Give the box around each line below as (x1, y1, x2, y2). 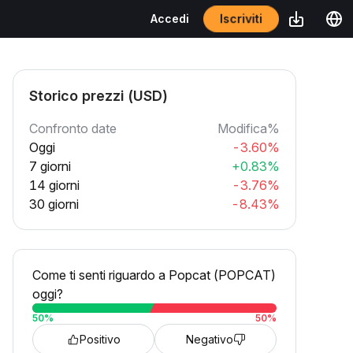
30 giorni (29, 196, 79, 212)
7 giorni (29, 158, 71, 174)
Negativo (185, 333, 233, 346)
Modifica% (217, 121, 280, 136)
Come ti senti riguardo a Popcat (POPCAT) (32, 267, 276, 283)
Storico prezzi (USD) (29, 87, 168, 104)
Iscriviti (220, 11, 262, 26)
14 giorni (29, 177, 80, 193)
